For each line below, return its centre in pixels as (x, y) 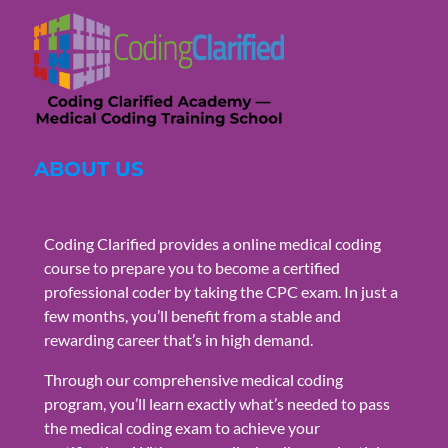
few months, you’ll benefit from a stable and (192, 315)
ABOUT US (88, 168)
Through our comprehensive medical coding (193, 379)
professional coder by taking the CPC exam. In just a (220, 291)
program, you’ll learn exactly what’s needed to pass (216, 403)
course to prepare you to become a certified (191, 267)
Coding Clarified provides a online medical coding (212, 243)
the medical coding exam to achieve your (181, 427)
